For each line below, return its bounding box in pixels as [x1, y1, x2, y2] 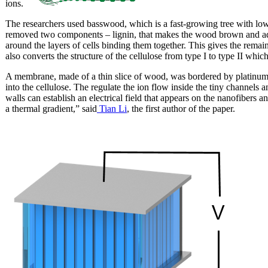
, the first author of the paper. [127, 103, 235, 114]
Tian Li [97, 103, 127, 114]
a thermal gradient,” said [5, 103, 97, 114]
